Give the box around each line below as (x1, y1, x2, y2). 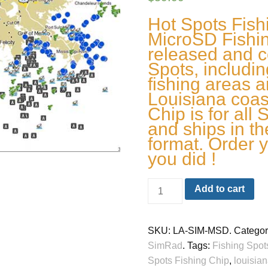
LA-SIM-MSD (172, 226, 229, 236)
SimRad (147, 240, 182, 251)
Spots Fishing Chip (147, 255, 229, 266)
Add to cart (194, 184, 245, 194)
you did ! (147, 149, 216, 169)
